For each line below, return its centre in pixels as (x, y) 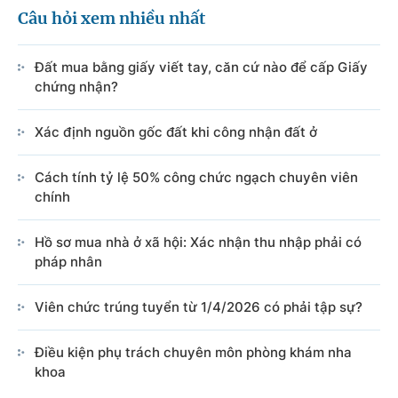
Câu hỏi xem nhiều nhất (111, 18)
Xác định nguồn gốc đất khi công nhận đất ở (176, 131)
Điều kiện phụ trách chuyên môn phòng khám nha (193, 352)
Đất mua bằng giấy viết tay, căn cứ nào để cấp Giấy (201, 67)
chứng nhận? (76, 86)
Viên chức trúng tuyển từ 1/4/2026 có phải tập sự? (199, 306)
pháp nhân (68, 261)
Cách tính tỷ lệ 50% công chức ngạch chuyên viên (196, 177)
